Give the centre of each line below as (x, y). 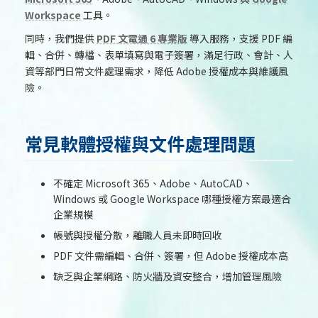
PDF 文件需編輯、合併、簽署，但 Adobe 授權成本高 (171, 256)
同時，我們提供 (61, 38)
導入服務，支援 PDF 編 (240, 38)
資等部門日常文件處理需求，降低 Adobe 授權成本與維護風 (157, 71)
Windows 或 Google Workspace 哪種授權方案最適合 (172, 199)
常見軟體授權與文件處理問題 (140, 144)
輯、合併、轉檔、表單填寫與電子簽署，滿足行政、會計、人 (159, 54)
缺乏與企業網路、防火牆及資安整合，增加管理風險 (168, 276)
